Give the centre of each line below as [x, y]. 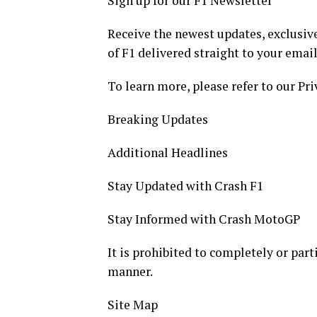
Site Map [133, 305]
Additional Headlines [168, 153]
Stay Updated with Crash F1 [185, 186]
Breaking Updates [158, 120]
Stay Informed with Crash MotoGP [204, 219]
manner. [130, 272]
